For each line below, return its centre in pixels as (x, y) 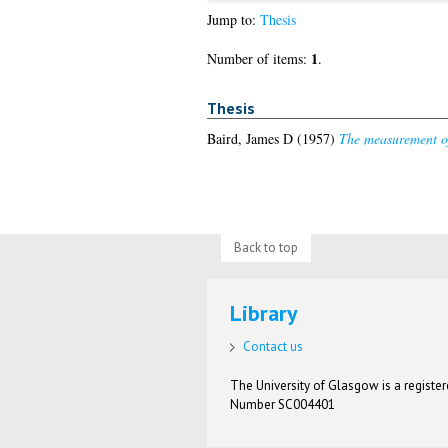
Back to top (265, 247)
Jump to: (233, 20)
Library (264, 313)
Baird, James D (249, 138)
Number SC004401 (283, 404)
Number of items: (258, 59)
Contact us (273, 346)
